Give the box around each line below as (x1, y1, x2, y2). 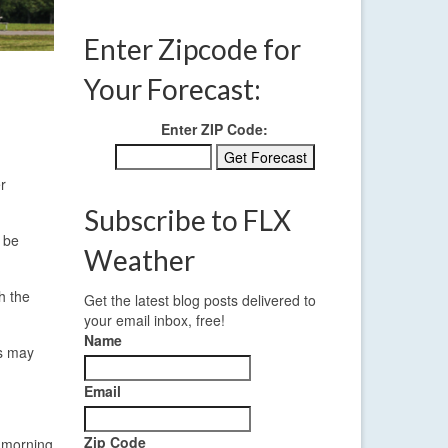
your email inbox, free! (83, 310, 225, 331)
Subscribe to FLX (83, 203, 291, 238)
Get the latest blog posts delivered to (83, 290, 316, 311)
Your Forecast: (83, 72, 261, 107)
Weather (83, 243, 195, 278)
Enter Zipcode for (83, 32, 301, 67)
